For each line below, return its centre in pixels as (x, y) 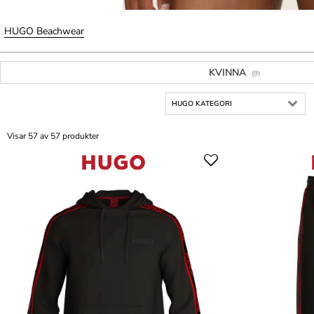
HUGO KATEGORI (202, 104)
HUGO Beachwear (44, 32)
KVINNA (228, 73)
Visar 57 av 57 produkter (53, 136)
